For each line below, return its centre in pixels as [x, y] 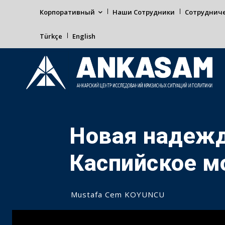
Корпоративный [67, 12]
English [84, 36]
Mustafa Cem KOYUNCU [118, 194]
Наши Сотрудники [144, 12]
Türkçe [51, 36]
